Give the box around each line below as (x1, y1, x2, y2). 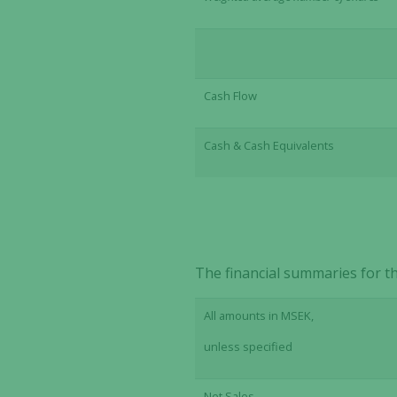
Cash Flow (204, 88, 258, 104)
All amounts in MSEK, (204, 307, 315, 323)
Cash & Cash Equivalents (204, 137, 335, 153)
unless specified (204, 339, 293, 354)
